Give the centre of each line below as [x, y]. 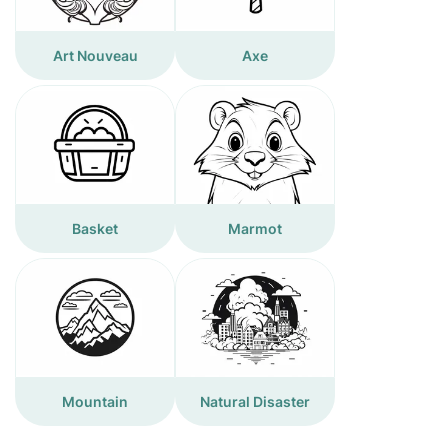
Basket [95, 228]
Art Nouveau [95, 55]
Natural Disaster [255, 401]
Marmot [255, 228]
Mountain [95, 401]
